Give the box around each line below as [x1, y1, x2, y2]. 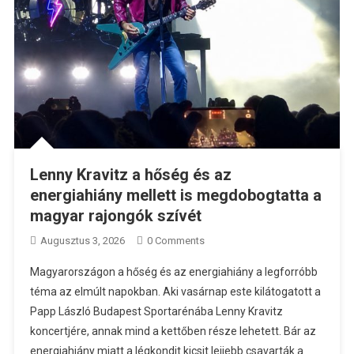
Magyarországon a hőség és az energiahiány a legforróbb [29, 265, 318, 278]
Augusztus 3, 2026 [40, 234, 125, 247]
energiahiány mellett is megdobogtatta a [29, 185, 322, 205]
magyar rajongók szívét [29, 205, 201, 225]
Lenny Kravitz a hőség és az [29, 164, 232, 184]
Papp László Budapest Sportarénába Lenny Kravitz [29, 304, 283, 318]
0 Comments [146, 234, 205, 247]
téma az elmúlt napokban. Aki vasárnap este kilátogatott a [29, 284, 321, 298]
